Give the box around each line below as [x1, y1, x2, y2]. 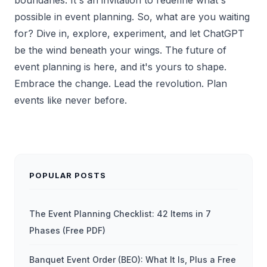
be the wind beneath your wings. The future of [14, 44, 226, 56]
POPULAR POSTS [29, 170, 107, 180]
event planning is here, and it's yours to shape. [14, 60, 226, 73]
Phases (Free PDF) [29, 225, 105, 235]
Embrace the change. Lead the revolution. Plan [14, 77, 227, 89]
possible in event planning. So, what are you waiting [14, 10, 250, 23]
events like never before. [14, 94, 127, 106]
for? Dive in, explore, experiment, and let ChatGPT [14, 27, 244, 39]
